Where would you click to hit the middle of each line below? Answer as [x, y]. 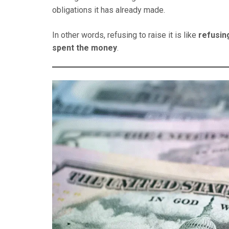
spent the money [85, 48]
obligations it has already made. [109, 10]
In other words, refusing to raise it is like [125, 35]
